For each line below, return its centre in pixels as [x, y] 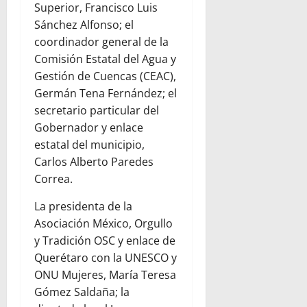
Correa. [53, 179]
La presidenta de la [83, 207]
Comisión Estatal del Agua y [105, 59]
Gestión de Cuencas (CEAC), [105, 76]
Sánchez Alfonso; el [84, 25]
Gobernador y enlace [89, 128]
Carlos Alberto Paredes [94, 162]
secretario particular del [97, 111]
